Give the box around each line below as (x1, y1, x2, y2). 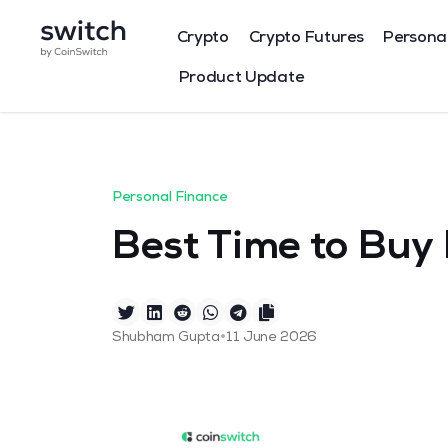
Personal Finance (112, 191, 227, 205)
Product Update (178, 71, 304, 87)
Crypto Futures (248, 31, 364, 47)
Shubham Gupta (112, 331, 220, 345)
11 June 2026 (225, 331, 317, 345)
